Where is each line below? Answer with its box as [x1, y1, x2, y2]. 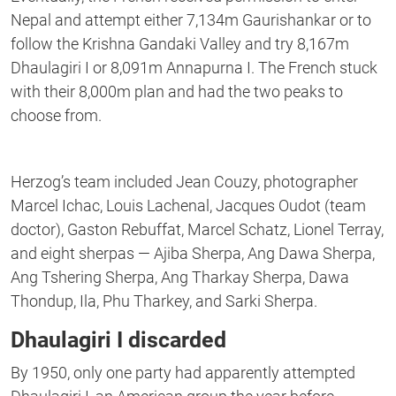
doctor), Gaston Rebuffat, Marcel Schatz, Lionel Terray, [11, 220, 384, 240]
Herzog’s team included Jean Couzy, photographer [11, 172, 358, 192]
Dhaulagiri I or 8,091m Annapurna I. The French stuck [11, 58, 377, 78]
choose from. [11, 106, 102, 126]
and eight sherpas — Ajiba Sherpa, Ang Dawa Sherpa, [11, 244, 375, 263]
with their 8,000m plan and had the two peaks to [11, 82, 343, 102]
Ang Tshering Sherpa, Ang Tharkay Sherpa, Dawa [11, 268, 349, 287]
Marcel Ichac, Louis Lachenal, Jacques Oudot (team [11, 196, 366, 216]
